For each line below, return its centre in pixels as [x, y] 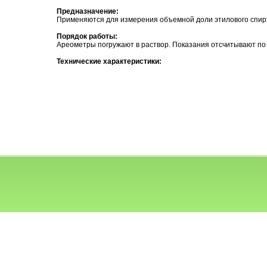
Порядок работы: [87, 37]
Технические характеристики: [109, 62]
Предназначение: [88, 12]
